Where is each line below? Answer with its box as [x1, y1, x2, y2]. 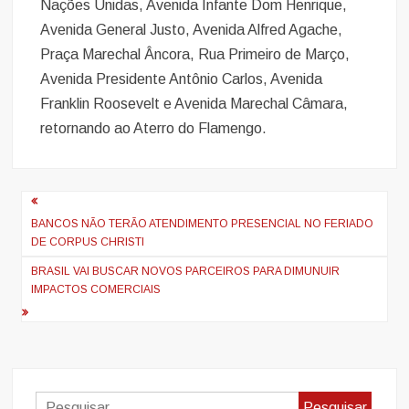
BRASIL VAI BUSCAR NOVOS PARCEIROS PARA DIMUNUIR [31, 264, 341, 278]
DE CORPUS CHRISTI [31, 235, 145, 248]
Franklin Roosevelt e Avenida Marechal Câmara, [40, 95, 349, 111]
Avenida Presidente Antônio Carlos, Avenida [40, 70, 323, 87]
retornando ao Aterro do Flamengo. [40, 120, 267, 136]
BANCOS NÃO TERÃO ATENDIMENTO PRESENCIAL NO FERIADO [31, 216, 374, 230]
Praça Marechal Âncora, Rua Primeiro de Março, [40, 46, 351, 62]
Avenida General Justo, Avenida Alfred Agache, [40, 21, 343, 37]
